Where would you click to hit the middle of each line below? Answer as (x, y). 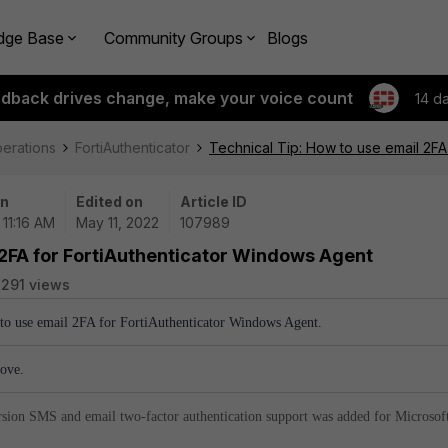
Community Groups (173, 37)
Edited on (109, 201)
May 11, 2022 (117, 222)
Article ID (213, 201)
